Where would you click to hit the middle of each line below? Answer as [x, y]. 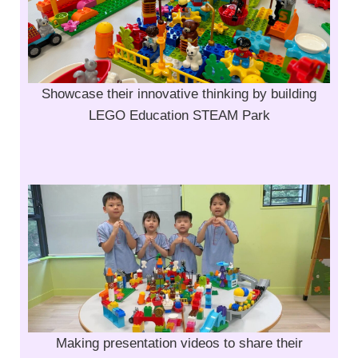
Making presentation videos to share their [179, 344]
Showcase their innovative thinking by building [179, 94]
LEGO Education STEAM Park [179, 116]
